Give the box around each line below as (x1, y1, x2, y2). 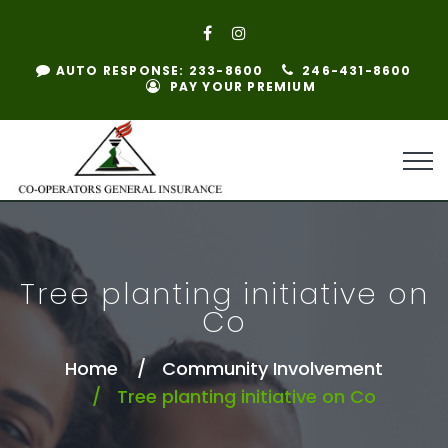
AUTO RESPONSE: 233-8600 (51, 62, 264, 79)
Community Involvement (162, 355, 383, 381)
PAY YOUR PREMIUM (169, 78, 316, 95)
